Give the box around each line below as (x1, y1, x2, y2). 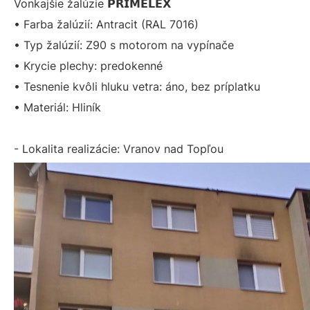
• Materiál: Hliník (14, 100, 101, 114)
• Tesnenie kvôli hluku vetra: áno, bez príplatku (14, 80, 260, 93)
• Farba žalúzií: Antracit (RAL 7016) (14, 17, 199, 31)
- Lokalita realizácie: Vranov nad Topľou (14, 142, 224, 156)
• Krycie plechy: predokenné (14, 59, 163, 73)
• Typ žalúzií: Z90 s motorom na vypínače (14, 38, 234, 52)
